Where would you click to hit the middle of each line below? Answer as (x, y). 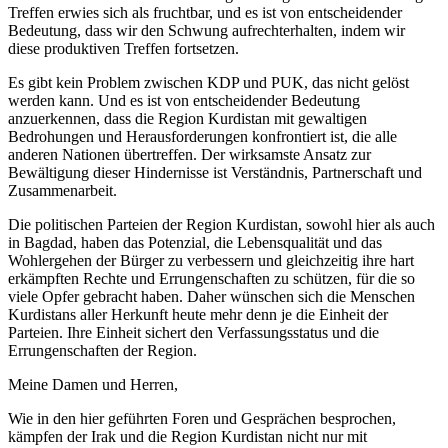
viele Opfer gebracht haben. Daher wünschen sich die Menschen (211, 296)
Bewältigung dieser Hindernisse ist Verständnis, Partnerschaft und (215, 172)
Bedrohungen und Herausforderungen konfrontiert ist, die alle (202, 136)
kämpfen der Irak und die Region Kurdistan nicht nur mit (187, 436)
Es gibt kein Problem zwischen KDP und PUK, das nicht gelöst (208, 82)
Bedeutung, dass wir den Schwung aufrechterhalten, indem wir (206, 30)
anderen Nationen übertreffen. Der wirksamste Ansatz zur (189, 154)
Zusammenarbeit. (62, 190)
